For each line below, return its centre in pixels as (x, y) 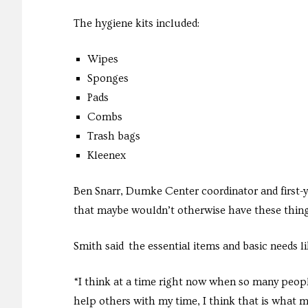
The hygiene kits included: (136, 23)
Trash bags (114, 136)
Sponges (108, 78)
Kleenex (107, 155)
